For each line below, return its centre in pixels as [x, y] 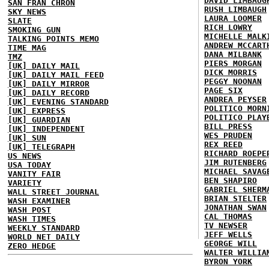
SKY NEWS [27, 11]
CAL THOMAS [228, 216]
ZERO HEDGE [32, 246]
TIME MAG [27, 47]
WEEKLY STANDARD [44, 228]
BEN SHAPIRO [231, 180]
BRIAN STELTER [235, 198]
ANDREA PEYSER [235, 99]
